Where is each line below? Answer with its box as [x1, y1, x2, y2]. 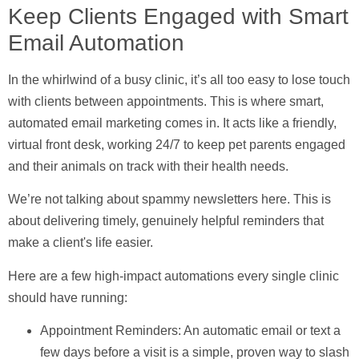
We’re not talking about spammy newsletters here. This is [8, 192, 331, 207]
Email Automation [8, 30, 184, 55]
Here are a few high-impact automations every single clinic [8, 268, 339, 283]
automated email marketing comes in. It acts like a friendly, [8, 115, 337, 130]
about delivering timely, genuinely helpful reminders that [8, 214, 324, 228]
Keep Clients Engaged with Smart [8, 3, 349, 29]
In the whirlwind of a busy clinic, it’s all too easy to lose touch [8, 72, 350, 87]
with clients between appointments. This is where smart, [8, 94, 324, 108]
